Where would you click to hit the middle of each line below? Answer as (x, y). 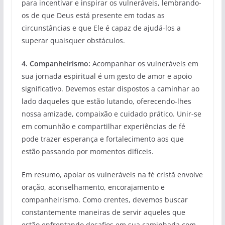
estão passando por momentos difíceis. (87, 152)
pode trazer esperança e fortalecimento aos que (102, 139)
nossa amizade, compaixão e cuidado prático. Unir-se (111, 114)
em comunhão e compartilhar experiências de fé (103, 127)
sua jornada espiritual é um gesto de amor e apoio (106, 76)
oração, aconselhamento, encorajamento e (93, 187)
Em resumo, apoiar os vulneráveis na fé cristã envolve (112, 175)
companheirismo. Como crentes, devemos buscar (104, 200)
